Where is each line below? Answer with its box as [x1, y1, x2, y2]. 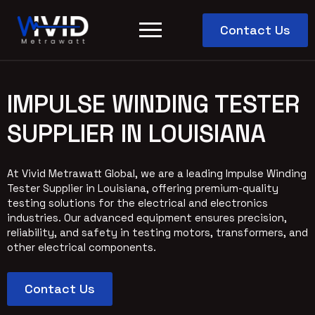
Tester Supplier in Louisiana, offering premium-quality [7, 181, 278, 195]
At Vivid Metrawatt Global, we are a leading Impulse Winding [7, 167, 307, 180]
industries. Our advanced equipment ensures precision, [7, 211, 287, 224]
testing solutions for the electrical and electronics [7, 196, 268, 210]
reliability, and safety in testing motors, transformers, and [7, 226, 308, 239]
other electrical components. [7, 240, 156, 254]
